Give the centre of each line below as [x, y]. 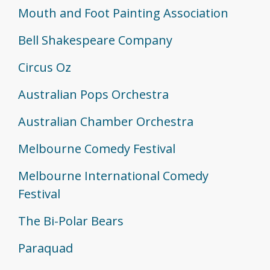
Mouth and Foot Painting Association [123, 13]
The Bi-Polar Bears [71, 221]
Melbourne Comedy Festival [97, 148]
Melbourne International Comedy [113, 175]
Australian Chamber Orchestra [106, 121]
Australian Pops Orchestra [93, 94]
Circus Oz [45, 67]
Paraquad [46, 248]
